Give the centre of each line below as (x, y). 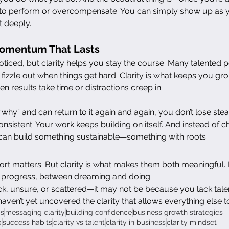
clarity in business (136, 222)
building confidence (99, 212)
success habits (27, 222)
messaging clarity (35, 212)
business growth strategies (178, 212)
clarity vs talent (79, 222)
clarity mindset (192, 222)
